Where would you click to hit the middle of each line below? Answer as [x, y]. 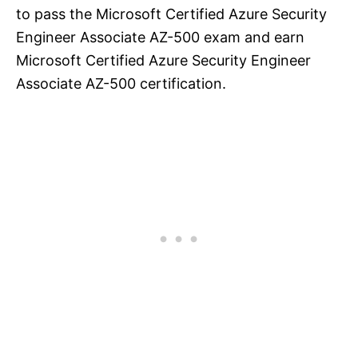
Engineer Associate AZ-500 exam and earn [160, 38]
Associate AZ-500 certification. [121, 84]
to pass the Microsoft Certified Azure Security [171, 14]
